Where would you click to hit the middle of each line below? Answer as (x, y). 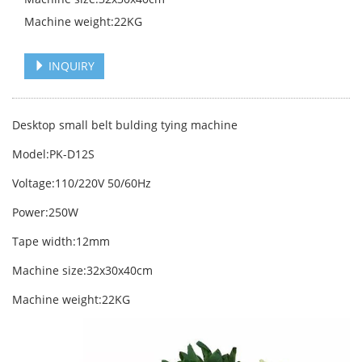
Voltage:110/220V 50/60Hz (82, 183)
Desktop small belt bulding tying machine (125, 125)
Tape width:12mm (61, 241)
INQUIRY (70, 66)
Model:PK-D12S (53, 154)
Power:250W (45, 212)
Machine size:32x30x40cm (82, 270)
